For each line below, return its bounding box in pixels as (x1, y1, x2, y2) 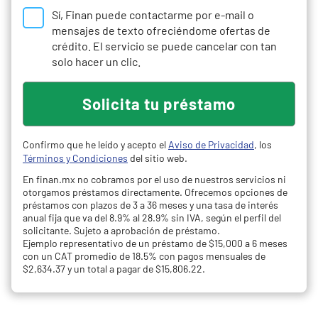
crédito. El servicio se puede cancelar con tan (52, 39, 277, 53)
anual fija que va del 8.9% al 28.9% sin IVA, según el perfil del (23, 212, 281, 224)
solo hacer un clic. (52, 55, 141, 68)
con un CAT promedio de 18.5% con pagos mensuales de (23, 250, 265, 262)
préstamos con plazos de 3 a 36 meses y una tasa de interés (23, 199, 278, 211)
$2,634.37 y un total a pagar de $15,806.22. (23, 263, 205, 275)
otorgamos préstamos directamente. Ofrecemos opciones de (23, 186, 287, 198)
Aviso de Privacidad (168, 138, 254, 150)
